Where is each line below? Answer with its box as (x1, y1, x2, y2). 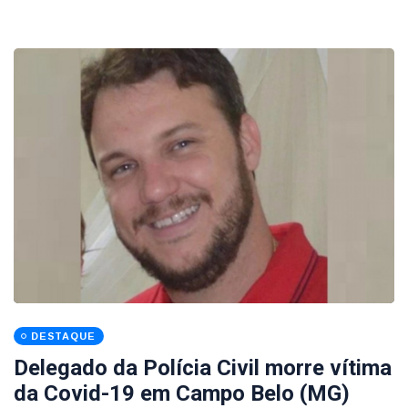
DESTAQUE (31, 331, 96, 342)
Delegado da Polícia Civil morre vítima (14, 355, 392, 381)
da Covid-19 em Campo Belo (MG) (14, 381, 350, 406)
